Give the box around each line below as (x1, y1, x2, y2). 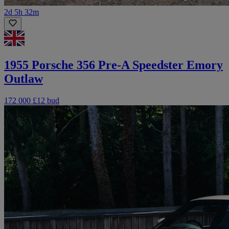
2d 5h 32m (4, 7, 39, 16)
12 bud (37, 96, 59, 105)
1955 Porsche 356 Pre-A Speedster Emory (4, 58, 223, 72)
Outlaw (4, 72, 43, 85)
